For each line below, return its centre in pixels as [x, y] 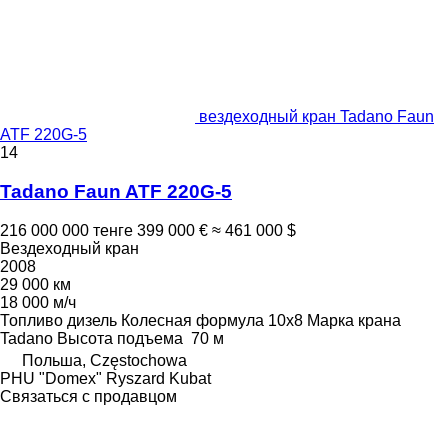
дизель [92, 320]
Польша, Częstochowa [104, 360]
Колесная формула [192, 320]
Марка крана [354, 320]
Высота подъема [120, 338]
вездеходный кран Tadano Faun [316, 117]
